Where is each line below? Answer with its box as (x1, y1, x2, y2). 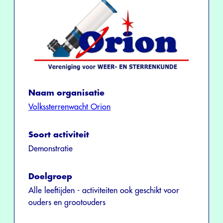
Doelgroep (28, 173, 72, 181)
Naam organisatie (28, 89, 105, 98)
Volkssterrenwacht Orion (28, 103, 111, 111)
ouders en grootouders (28, 199, 106, 207)
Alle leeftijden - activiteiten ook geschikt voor (28, 187, 179, 195)
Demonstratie (28, 145, 73, 153)
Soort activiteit (28, 131, 89, 139)
